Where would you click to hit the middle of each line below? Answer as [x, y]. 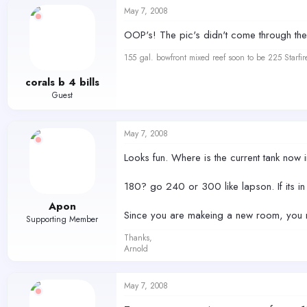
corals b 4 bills [62, 82]
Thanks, [138, 238]
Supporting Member [62, 219]
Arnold [136, 249]
